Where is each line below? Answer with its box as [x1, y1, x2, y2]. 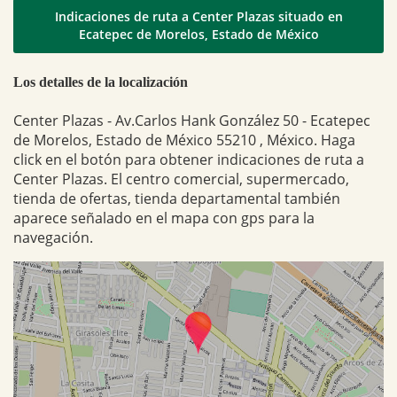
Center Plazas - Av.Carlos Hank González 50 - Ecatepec [13, 110, 370, 130]
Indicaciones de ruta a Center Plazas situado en [54, 8, 343, 26]
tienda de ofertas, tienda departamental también [13, 188, 340, 208]
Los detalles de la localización [13, 74, 188, 90]
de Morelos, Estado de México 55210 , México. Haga [13, 129, 355, 150]
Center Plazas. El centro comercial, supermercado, [13, 168, 349, 189]
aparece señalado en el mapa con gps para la [13, 207, 315, 228]
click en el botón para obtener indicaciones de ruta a [13, 149, 364, 169]
